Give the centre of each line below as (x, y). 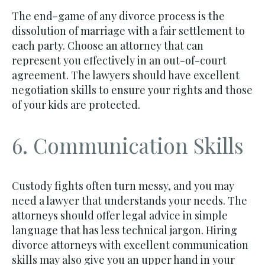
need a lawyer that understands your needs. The (130, 201)
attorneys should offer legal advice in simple (120, 215)
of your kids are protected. (76, 104)
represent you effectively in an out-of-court (119, 60)
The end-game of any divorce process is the (118, 16)
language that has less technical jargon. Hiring (125, 230)
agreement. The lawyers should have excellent (126, 75)
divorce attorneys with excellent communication (130, 245)
